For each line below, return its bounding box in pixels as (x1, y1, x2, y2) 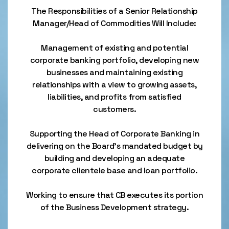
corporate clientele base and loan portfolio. (32, 165, 197, 176)
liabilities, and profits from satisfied (48, 91, 181, 102)
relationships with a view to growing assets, (32, 79, 197, 90)
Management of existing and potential (41, 42, 188, 53)
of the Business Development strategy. (40, 202, 189, 213)
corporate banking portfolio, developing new (30, 55, 199, 65)
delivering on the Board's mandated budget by (26, 141, 203, 151)
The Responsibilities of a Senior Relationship (31, 6, 198, 16)
